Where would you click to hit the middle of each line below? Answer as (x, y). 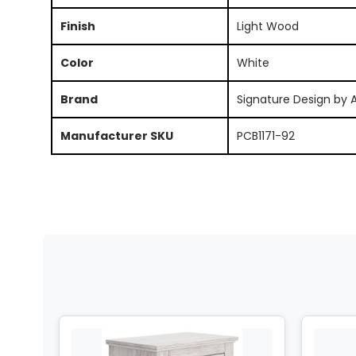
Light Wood (267, 26)
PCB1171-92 (265, 135)
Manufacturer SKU (116, 135)
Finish (77, 26)
